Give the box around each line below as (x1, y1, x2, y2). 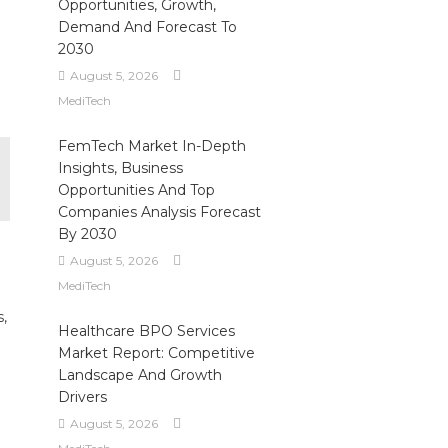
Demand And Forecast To (57, 18, 237, 36)
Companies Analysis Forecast (57, 203, 261, 221)
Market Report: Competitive (57, 344, 255, 362)
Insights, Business (57, 159, 183, 177)
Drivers (57, 388, 107, 406)
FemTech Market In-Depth (57, 137, 246, 155)
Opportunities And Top (57, 181, 215, 199)
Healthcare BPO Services (57, 322, 235, 340)
